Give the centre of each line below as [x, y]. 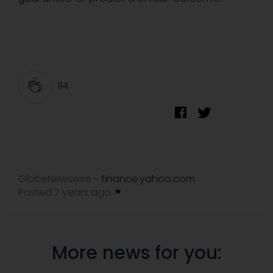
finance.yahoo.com [148, 179]
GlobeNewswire [55, 179]
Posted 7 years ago [66, 193]
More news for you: [136, 253]
